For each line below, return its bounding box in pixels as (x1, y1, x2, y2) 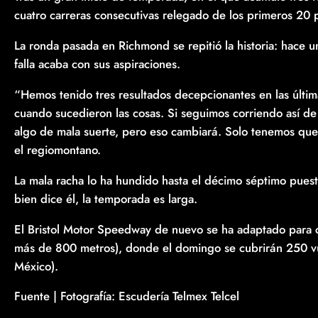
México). (14, 257, 58, 275)
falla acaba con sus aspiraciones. (14, 55, 180, 73)
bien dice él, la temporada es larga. (14, 190, 197, 207)
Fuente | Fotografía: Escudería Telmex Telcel (14, 287, 239, 305)
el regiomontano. (14, 141, 101, 158)
